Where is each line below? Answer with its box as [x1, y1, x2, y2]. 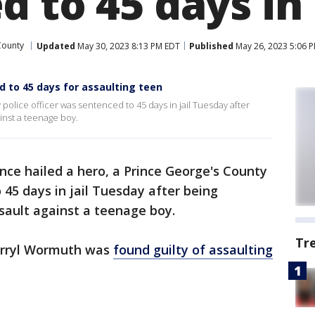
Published [189, 39, 233, 52]
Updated [37, 39, 75, 52]
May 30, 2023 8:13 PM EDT [75, 39, 180, 52]
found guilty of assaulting [113, 241, 273, 258]
